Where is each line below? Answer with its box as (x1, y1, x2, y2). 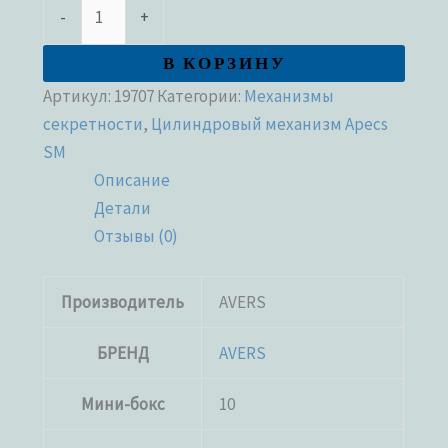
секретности (43, 113, 144, 136)
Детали (94, 197, 152, 220)
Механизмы (244, 85, 335, 108)
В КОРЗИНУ (162, 47, 286, 81)
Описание (94, 169, 171, 192)
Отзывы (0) (94, 225, 179, 248)
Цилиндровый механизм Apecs (151, 113, 389, 136)
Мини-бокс (80, 392, 165, 415)
